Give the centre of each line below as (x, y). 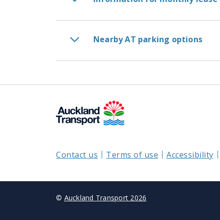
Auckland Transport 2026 (105, 198)
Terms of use (132, 155)
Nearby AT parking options (148, 40)
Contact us (77, 155)
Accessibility (190, 155)
